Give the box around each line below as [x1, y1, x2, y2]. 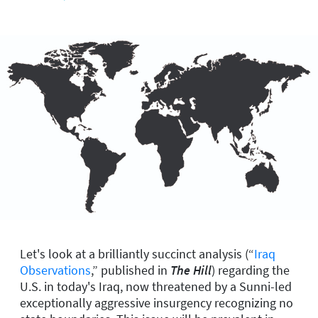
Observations [20, 261, 91, 278]
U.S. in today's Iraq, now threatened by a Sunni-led [20, 278, 292, 295]
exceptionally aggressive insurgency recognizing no [20, 294, 293, 311]
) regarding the [212, 261, 290, 278]
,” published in [91, 261, 170, 278]
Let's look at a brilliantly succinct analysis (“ [20, 245, 254, 262]
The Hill [170, 261, 212, 278]
